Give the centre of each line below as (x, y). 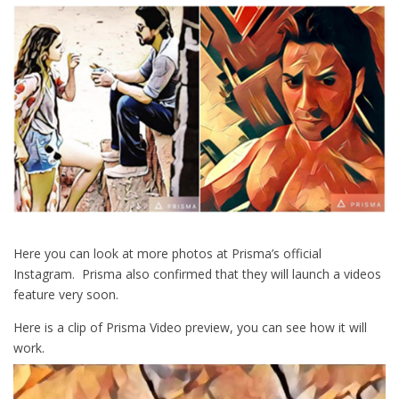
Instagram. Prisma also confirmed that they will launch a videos (197, 273)
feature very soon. (66, 294)
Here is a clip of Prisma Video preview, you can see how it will (190, 327)
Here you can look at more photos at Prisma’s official (167, 253)
